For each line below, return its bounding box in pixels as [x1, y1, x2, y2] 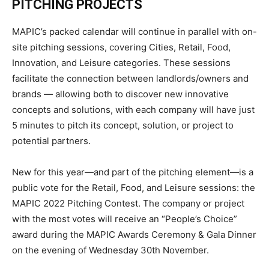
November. [160, 244, 209, 256]
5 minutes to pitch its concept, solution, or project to [12, 119, 234, 131]
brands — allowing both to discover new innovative [12, 88, 229, 100]
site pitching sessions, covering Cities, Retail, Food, [12, 41, 231, 53]
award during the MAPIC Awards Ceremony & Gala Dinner [12, 229, 256, 241]
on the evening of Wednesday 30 [12, 244, 152, 256]
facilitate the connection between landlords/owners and [12, 73, 249, 85]
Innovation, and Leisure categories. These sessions [12, 57, 231, 69]
